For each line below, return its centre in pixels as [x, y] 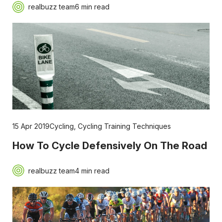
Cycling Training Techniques [124, 126]
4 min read [92, 170]
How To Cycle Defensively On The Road [110, 146]
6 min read [92, 7]
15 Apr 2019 [31, 126]
